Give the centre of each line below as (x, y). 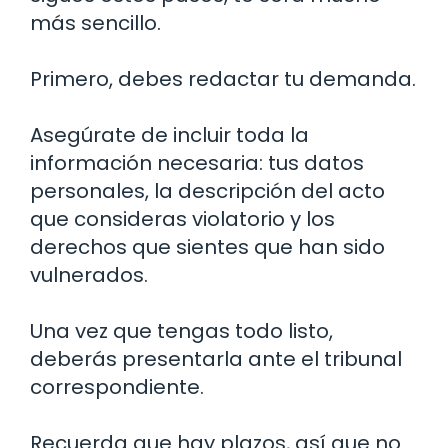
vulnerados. (89, 274)
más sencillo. (95, 22)
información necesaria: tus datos (197, 162)
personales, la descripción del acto (207, 190)
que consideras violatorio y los (182, 218)
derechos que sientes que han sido (207, 246)
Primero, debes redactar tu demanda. (223, 78)
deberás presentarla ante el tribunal (216, 358)
